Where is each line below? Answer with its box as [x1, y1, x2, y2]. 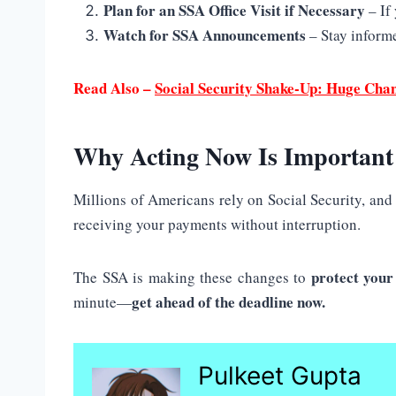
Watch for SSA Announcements [103, 24, 306, 47]
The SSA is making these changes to [73, 267, 311, 288]
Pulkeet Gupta [198, 361, 362, 392]
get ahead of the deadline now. [132, 291, 325, 314]
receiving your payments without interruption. [73, 214, 361, 235]
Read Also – [73, 77, 155, 100]
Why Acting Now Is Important [73, 138, 393, 175]
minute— [73, 292, 132, 313]
